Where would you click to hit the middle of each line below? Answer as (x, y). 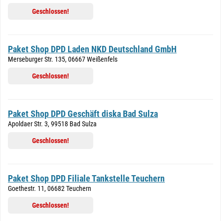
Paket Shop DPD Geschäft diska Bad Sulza (83, 114)
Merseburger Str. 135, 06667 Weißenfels (63, 59)
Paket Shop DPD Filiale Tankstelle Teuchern (86, 178)
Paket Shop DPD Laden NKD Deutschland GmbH (92, 49)
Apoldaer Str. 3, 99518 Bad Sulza (52, 124)
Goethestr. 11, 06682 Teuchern (50, 188)
